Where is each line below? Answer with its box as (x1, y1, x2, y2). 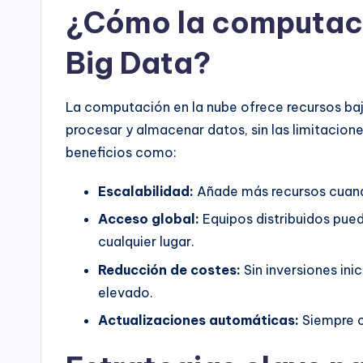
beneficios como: (66, 143, 177, 160)
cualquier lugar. (98, 233, 194, 250)
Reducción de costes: (98, 261, 241, 278)
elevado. (98, 284, 153, 301)
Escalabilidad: (98, 182, 194, 199)
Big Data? (66, 44, 211, 82)
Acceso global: (98, 211, 199, 228)
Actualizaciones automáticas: (98, 311, 299, 328)
